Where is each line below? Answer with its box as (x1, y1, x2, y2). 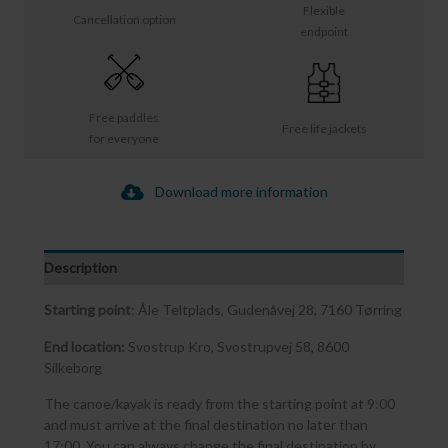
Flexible (303, 3, 345, 19)
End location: (44, 337, 125, 355)
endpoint (300, 24, 348, 40)
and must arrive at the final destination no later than (44, 416, 368, 434)
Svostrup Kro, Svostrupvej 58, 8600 (125, 337, 349, 355)
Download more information (154, 183, 328, 201)
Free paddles (89, 110, 159, 126)
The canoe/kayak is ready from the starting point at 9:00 (44, 395, 395, 413)
